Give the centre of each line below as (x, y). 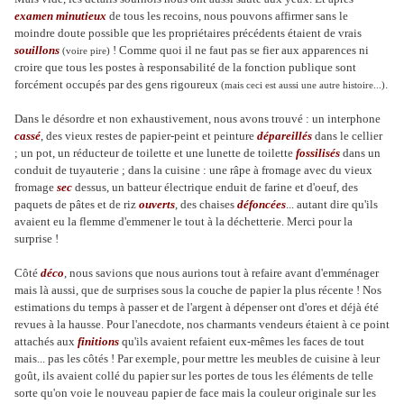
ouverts (157, 204)
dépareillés (285, 136)
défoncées (262, 204)
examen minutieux (60, 16)
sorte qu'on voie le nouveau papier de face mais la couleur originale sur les (195, 393)
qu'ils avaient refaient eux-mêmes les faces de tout (242, 341)
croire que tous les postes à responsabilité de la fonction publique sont (185, 67)
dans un (360, 153)
